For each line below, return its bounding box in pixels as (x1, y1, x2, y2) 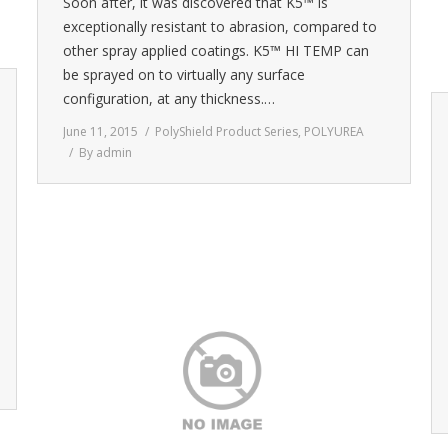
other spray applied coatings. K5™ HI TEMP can (63, 41, 369, 60)
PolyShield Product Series (155, 123, 298, 140)
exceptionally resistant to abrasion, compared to (63, 17, 377, 36)
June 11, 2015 (63, 123, 138, 140)
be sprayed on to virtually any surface (63, 65, 305, 84)
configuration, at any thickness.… (63, 89, 275, 108)
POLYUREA (304, 123, 364, 140)
